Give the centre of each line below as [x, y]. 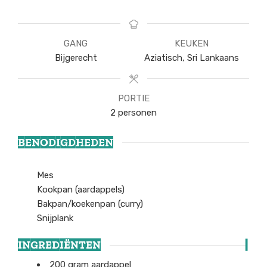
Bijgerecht [76, 58]
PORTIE [133, 99]
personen [137, 113]
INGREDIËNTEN [59, 245]
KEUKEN [191, 44]
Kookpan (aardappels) [81, 190]
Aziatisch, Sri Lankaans [191, 58]
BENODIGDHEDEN [66, 143]
